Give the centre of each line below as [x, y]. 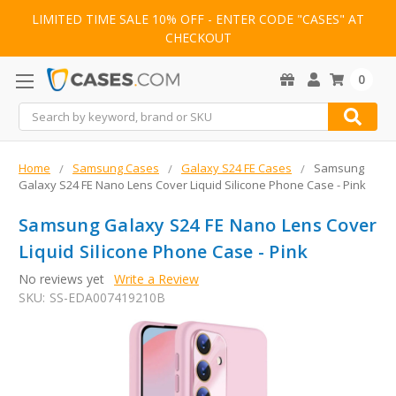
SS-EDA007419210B [107, 298]
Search [38, 112]
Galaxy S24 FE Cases [236, 168]
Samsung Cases [116, 168]
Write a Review [156, 279]
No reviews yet [61, 279]
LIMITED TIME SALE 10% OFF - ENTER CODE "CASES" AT [198, 19]
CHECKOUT [198, 38]
